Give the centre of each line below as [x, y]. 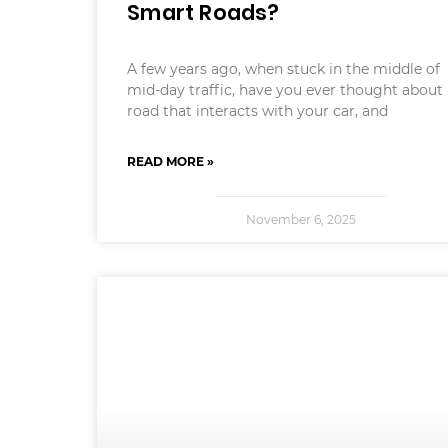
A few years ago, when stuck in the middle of [284, 69]
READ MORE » [171, 162]
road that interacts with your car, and [258, 111]
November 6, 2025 [300, 220]
